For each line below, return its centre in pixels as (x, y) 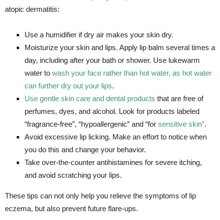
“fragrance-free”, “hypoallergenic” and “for (91, 124)
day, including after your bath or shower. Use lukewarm (112, 60)
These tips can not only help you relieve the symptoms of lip (100, 195)
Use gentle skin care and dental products (90, 98)
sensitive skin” (181, 124)
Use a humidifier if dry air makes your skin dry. (99, 34)
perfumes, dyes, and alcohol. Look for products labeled (112, 111)
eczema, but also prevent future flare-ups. (71, 208)
